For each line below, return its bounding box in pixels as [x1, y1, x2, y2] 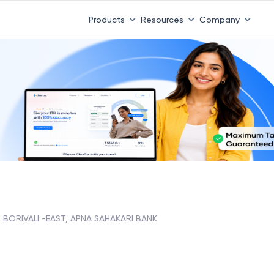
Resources [140, 14, 183, 24]
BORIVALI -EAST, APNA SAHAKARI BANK [3, 213, 157, 223]
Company [199, 14, 240, 24]
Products [88, 14, 125, 24]
